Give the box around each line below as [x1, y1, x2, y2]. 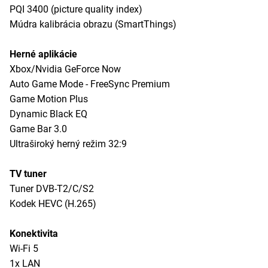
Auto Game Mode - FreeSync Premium [10, 78, 170, 90]
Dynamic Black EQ [10, 108, 87, 120]
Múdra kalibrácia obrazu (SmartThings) [10, 18, 176, 30]
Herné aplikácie [10, 48, 77, 60]
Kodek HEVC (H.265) [10, 197, 96, 209]
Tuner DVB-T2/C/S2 [10, 182, 94, 194]
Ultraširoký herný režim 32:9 [10, 138, 127, 150]
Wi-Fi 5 [10, 242, 38, 254]
